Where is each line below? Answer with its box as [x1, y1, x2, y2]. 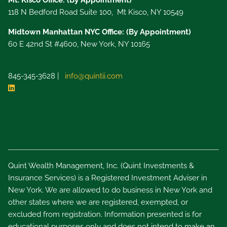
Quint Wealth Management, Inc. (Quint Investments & [8, 161, 195, 170]
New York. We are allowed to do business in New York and [8, 185, 213, 195]
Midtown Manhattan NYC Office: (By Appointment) [8, 27, 192, 37]
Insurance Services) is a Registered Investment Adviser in [8, 173, 208, 182]
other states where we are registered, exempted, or [8, 197, 188, 207]
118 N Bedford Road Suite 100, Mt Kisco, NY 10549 [8, 8, 184, 17]
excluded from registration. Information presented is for [8, 209, 202, 219]
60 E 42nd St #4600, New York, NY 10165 [8, 40, 150, 49]
